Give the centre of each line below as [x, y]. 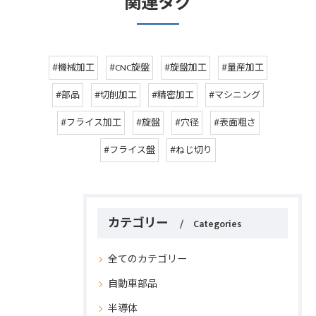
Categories [217, 224]
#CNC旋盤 [129, 68]
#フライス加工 [91, 123]
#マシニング [235, 95]
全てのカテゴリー [147, 259]
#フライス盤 [129, 150]
